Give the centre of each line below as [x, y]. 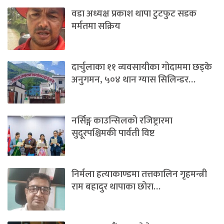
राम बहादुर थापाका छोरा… [116, 187]
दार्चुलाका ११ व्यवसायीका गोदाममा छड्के [142, 67]
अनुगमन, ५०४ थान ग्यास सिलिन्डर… [133, 79]
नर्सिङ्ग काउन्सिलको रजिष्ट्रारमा [122, 121]
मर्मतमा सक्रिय [97, 26]
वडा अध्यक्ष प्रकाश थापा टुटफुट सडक [134, 13]
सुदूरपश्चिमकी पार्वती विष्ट [113, 133]
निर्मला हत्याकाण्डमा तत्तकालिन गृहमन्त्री [139, 174]
